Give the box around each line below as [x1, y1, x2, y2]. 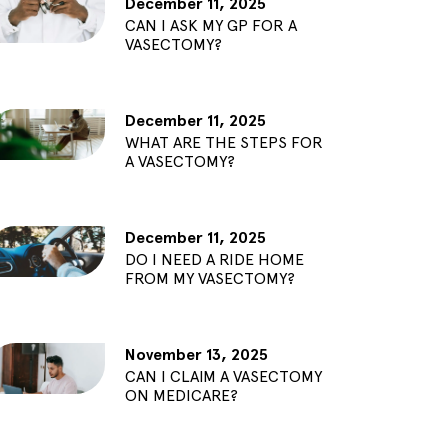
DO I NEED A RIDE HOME [124, 250, 304, 270]
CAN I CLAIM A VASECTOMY [124, 367, 322, 387]
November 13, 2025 [124, 345, 268, 365]
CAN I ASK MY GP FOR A [124, 16, 297, 36]
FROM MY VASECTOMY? [124, 269, 295, 289]
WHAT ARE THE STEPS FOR [124, 133, 323, 153]
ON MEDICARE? [124, 386, 238, 406]
